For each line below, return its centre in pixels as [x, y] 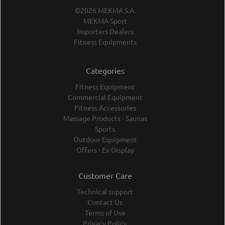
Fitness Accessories [105, 108]
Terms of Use [105, 213]
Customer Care [105, 176]
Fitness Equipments [105, 42]
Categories [105, 71]
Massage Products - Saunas [105, 118]
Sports [105, 129]
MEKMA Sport [105, 21]
